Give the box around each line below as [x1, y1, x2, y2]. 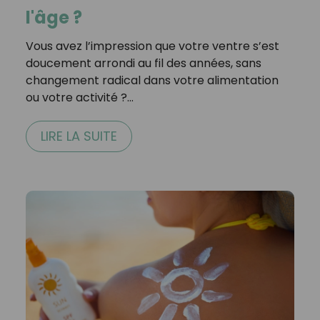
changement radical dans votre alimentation [25, 72, 279, 89]
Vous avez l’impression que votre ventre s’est [25, 38, 279, 55]
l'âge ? [25, 6, 82, 30]
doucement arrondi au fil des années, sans [25, 55, 261, 72]
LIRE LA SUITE [40, 127, 117, 146]
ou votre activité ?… [25, 89, 134, 106]
